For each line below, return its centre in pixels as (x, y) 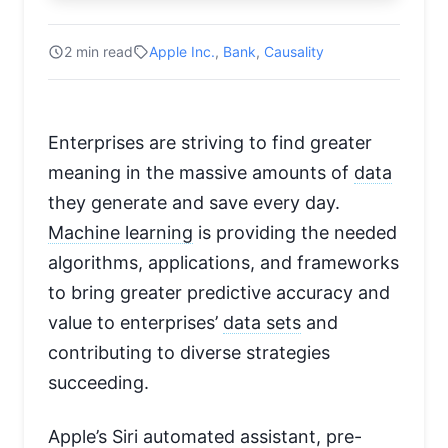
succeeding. (98, 383)
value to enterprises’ (135, 323)
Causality (294, 52)
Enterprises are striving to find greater (210, 143)
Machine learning (120, 233)
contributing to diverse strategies (189, 353)
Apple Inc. (182, 52)
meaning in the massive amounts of (201, 173)
